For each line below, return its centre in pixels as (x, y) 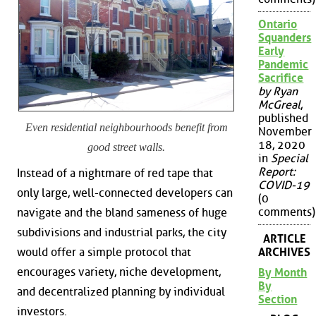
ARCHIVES (285, 252)
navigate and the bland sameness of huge (122, 213)
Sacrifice (281, 78)
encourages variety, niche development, (119, 272)
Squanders (285, 38)
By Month (283, 272)
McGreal (280, 105)
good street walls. (127, 147)
